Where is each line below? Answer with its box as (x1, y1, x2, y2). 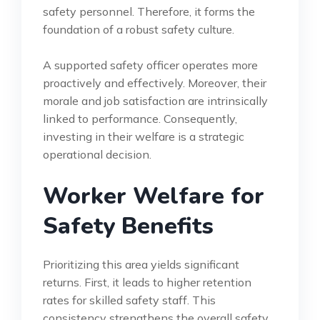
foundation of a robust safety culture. (43, 21, 234, 36)
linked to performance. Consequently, (43, 111, 237, 126)
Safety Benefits (43, 210, 214, 241)
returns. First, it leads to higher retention (43, 274, 251, 289)
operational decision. (43, 146, 151, 161)
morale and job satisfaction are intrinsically (43, 93, 268, 108)
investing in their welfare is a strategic (43, 129, 244, 144)
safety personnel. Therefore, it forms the (43, 4, 255, 19)
